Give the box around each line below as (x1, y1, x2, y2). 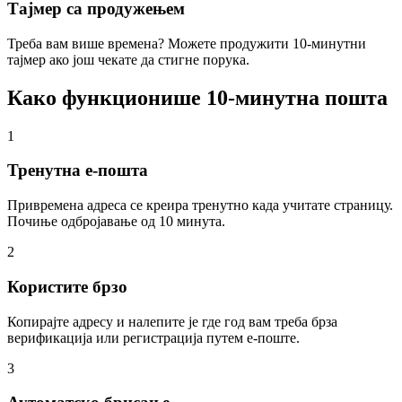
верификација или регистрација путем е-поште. (7, 329, 300, 345)
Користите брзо (7, 276, 127, 296)
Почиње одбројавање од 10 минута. (7, 214, 225, 230)
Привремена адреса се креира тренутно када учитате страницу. (7, 197, 393, 214)
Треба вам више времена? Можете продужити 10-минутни (7, 35, 366, 51)
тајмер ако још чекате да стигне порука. (7, 51, 249, 67)
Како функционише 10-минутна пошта (7, 85, 388, 109)
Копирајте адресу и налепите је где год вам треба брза (7, 313, 337, 329)
